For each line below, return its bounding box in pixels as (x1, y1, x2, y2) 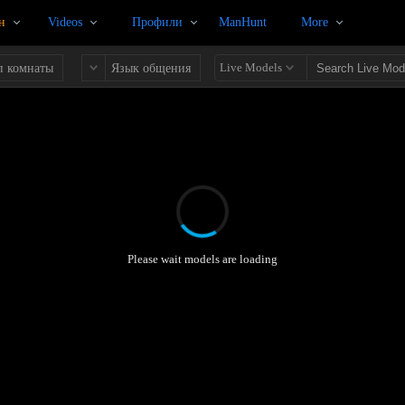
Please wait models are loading (127, 251, 278, 266)
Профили (132, 15, 183, 29)
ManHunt (219, 15, 267, 29)
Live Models (220, 61, 283, 74)
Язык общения (111, 61, 192, 75)
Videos (48, 15, 82, 29)
